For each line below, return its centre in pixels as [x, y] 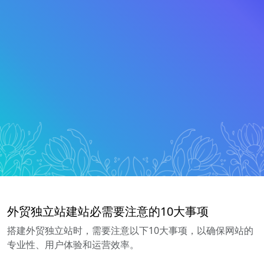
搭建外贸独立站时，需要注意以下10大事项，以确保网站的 [130, 230]
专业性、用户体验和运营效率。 [73, 244]
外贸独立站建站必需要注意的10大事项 [108, 211]
